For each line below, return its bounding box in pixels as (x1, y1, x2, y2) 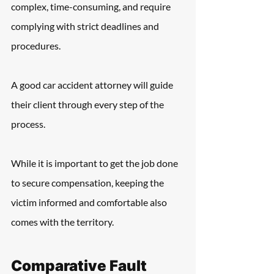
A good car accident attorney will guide (11, 79, 175, 91)
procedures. (11, 40, 61, 51)
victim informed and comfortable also (11, 196, 169, 208)
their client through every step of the (11, 98, 166, 110)
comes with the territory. (11, 216, 114, 228)
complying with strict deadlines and (11, 20, 161, 32)
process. (11, 118, 45, 130)
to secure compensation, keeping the (11, 177, 166, 188)
